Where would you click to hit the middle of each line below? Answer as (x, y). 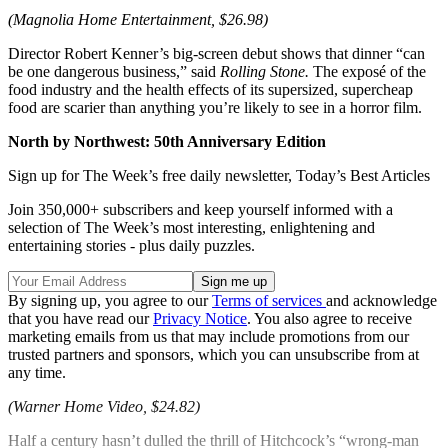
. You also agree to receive (329, 319)
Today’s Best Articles (363, 176)
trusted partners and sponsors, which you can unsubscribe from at (213, 355)
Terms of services (269, 301)
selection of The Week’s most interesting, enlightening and (191, 228)
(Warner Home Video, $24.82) (104, 407)
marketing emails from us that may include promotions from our (208, 337)
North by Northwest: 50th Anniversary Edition (167, 142)
